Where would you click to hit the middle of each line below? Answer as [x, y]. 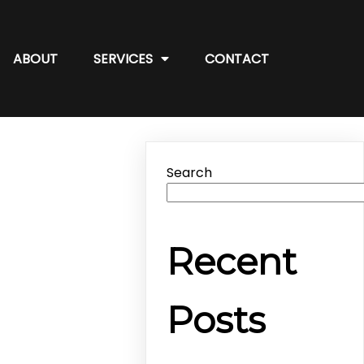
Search [190, 173]
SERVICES [123, 58]
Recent [232, 262]
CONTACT [237, 58]
